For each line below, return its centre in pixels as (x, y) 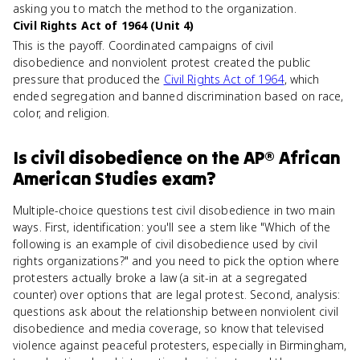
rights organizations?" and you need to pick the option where (176, 261)
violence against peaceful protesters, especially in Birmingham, (180, 345)
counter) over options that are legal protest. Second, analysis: (177, 295)
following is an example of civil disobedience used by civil (165, 244)
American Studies (86, 178)
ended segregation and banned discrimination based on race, (178, 96)
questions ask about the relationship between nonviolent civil (176, 311)
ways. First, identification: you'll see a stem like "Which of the (172, 227)
